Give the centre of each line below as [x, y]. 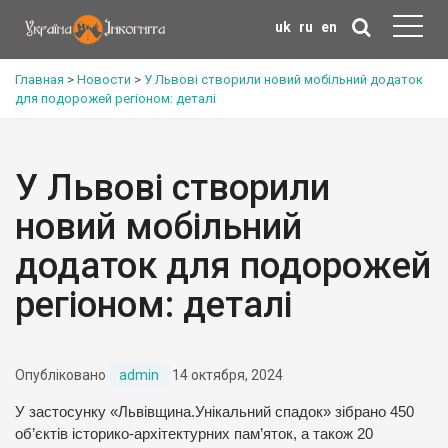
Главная [39, 79]
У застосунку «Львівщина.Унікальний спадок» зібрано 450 [214, 412]
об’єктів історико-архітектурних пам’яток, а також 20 [194, 434]
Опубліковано [62, 375]
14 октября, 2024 [226, 375]
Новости [104, 79]
